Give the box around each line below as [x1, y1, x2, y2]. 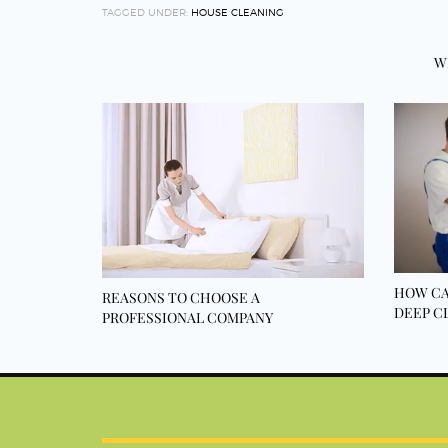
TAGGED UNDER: [102, 6, 188, 18]
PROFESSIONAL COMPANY [102, 307, 273, 327]
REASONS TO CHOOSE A [102, 287, 260, 307]
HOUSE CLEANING [191, 6, 284, 18]
